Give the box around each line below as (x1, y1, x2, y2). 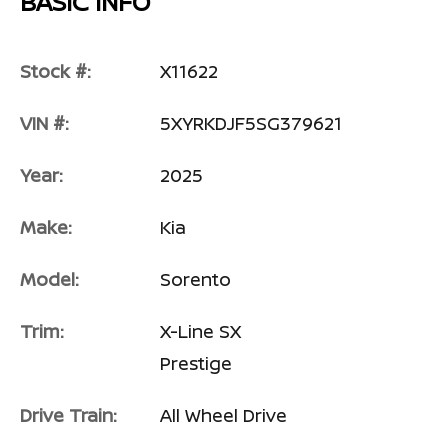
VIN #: (20, 111, 69, 136)
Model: (20, 267, 79, 292)
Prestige (160, 351, 232, 376)
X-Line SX (160, 319, 241, 344)
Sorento (160, 267, 231, 292)
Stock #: (20, 59, 91, 84)
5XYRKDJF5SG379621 (160, 111, 342, 136)
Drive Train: (20, 403, 117, 428)
